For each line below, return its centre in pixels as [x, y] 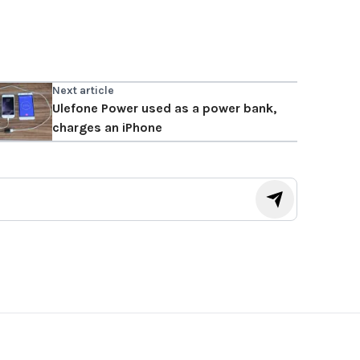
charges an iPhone [107, 128]
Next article [83, 91]
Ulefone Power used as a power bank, [164, 108]
